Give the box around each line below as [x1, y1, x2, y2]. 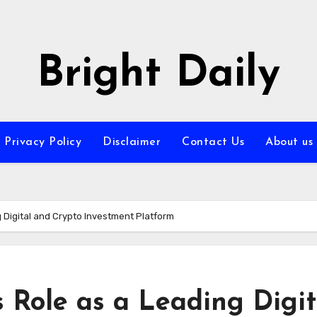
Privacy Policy [4, 137, 81, 148]
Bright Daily [37, 54, 280, 96]
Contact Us [182, 137, 244, 148]
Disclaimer [103, 137, 161, 148]
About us [265, 137, 313, 148]
